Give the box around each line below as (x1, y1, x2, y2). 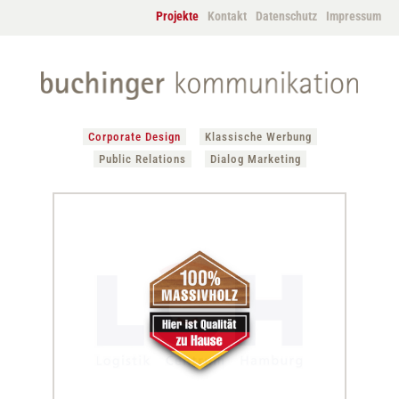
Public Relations (98, 152, 186, 167)
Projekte (156, 9, 199, 23)
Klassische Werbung (204, 130, 312, 144)
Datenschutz (256, 9, 317, 23)
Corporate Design (87, 130, 181, 144)
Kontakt (208, 9, 247, 23)
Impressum (326, 9, 381, 23)
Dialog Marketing (209, 152, 301, 167)
